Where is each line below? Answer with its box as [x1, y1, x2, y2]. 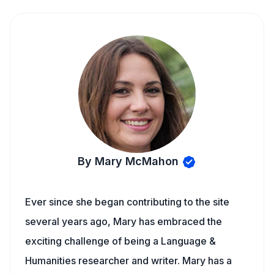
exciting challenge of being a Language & [25, 235, 216, 247]
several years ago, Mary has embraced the [25, 215, 222, 228]
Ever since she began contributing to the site [25, 196, 229, 208]
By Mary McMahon [78, 155, 179, 168]
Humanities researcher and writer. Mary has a [25, 254, 232, 267]
